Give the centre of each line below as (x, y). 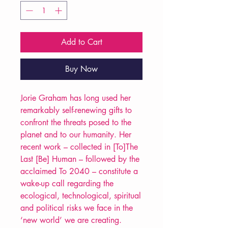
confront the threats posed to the (76, 123)
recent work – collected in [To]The (79, 147)
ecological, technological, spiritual (81, 196)
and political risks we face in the (77, 208)
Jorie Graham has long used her (76, 98)
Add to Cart (81, 42)
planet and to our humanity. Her (76, 135)
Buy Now (81, 69)
